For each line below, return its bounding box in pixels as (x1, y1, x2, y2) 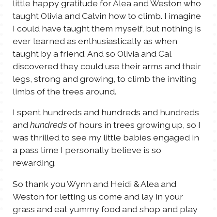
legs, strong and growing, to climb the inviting (13, 73, 197, 84)
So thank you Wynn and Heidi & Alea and (13, 178, 176, 189)
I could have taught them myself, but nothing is (13, 23, 201, 33)
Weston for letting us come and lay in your (13, 191, 183, 201)
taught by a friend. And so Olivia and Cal (13, 48, 171, 59)
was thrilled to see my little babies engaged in (13, 132, 199, 143)
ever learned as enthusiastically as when (13, 35, 177, 46)
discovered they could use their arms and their (13, 61, 201, 71)
